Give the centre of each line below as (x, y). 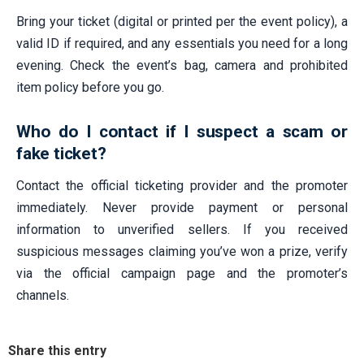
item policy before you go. (90, 87)
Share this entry (57, 350)
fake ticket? (61, 153)
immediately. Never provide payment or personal (182, 207)
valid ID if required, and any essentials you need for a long (182, 43)
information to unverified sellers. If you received (182, 229)
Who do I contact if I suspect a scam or (182, 131)
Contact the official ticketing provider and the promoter (182, 185)
